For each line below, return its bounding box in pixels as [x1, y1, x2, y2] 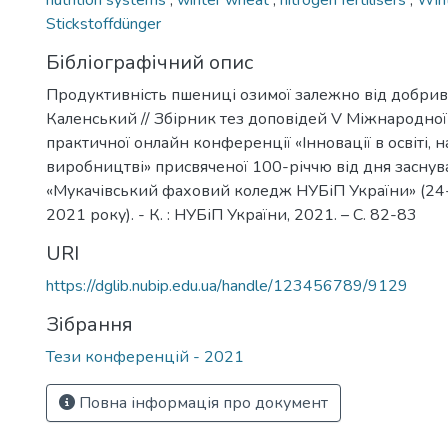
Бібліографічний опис [46, 49, 253, 76]
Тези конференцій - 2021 [46, 346, 244, 368]
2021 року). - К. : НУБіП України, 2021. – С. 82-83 [46, 204, 417, 226]
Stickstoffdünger [46, 13, 161, 35]
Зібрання [46, 311, 133, 338]
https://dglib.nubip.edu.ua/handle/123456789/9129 [46, 275, 408, 297]
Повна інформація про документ [75, 392, 328, 414]
